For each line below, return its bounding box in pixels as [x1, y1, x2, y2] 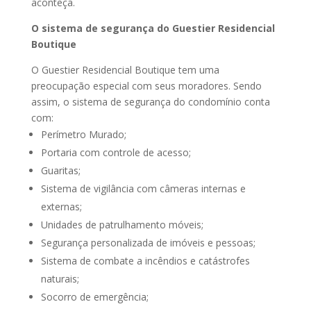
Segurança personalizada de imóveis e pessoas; [40, 235, 255, 249]
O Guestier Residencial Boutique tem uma [31, 62, 219, 76]
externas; [40, 199, 82, 213]
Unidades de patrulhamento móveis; [40, 217, 203, 231]
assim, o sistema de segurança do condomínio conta [31, 94, 270, 108]
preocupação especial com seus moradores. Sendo [31, 78, 262, 92]
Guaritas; [40, 163, 81, 177]
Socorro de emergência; [40, 289, 149, 303]
